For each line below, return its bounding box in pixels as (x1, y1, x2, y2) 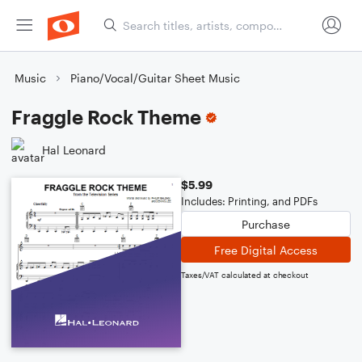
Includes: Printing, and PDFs (181, 195, 318, 208)
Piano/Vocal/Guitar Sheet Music (70, 71, 240, 85)
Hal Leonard (42, 142, 106, 157)
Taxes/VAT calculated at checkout (181, 270, 309, 280)
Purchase (242, 217, 290, 231)
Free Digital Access (214, 242, 318, 257)
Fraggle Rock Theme (11, 105, 201, 128)
